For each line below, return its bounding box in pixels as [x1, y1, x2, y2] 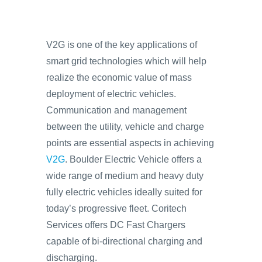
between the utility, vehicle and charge [46, 122, 204, 132]
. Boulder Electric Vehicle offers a [65, 154, 202, 164]
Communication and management [46, 105, 187, 115]
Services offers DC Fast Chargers [46, 220, 185, 230]
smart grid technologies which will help [46, 56, 206, 66]
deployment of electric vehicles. [46, 89, 176, 99]
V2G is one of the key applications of [46, 40, 197, 50]
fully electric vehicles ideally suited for [46, 187, 202, 197]
